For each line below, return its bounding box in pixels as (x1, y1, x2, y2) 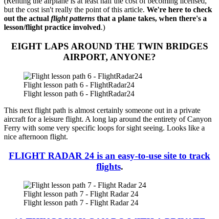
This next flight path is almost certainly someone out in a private (4, 106, 200, 114)
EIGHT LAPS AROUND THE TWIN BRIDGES (11, 41, 208, 52)
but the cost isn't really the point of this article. (4, 5, 147, 14)
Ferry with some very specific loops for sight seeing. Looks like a (4, 123, 205, 132)
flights (96, 161, 121, 172)
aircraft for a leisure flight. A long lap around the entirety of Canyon (4, 114, 212, 123)
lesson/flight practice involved (4, 23, 101, 32)
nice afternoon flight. (4, 132, 68, 141)
